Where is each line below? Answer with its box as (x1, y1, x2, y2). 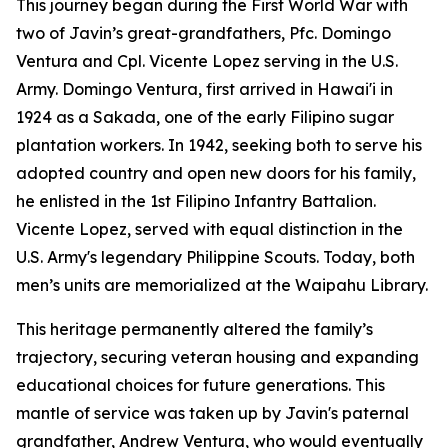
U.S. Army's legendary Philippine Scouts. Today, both (16, 247, 415, 267)
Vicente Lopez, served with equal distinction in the (16, 219, 403, 239)
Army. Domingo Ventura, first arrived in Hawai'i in (16, 79, 393, 99)
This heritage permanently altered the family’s (16, 319, 373, 339)
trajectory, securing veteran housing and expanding (16, 347, 419, 367)
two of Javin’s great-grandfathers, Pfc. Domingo (16, 23, 391, 43)
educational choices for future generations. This (16, 375, 385, 395)
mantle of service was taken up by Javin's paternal (16, 403, 409, 423)
